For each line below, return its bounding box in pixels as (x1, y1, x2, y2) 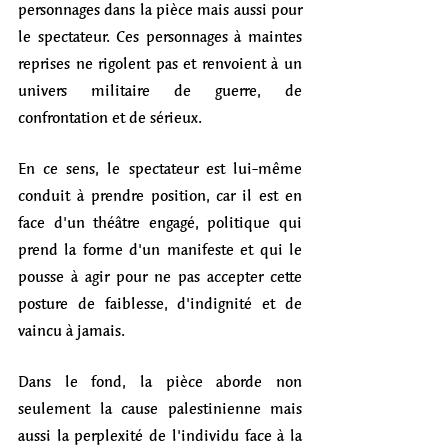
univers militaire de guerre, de (18, 76, 302, 104)
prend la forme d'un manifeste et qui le (18, 235, 302, 263)
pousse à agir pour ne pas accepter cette (18, 262, 302, 290)
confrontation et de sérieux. (18, 103, 202, 131)
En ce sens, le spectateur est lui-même (18, 154, 302, 182)
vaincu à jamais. (18, 316, 129, 344)
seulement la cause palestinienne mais (18, 394, 302, 422)
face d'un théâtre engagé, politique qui (18, 208, 302, 236)
